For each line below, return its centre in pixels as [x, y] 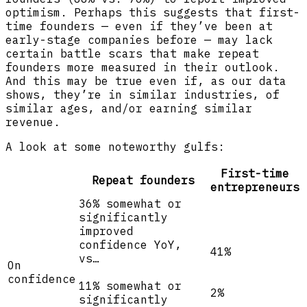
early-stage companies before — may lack [139, 40]
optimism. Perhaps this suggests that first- [153, 13]
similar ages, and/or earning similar [129, 109]
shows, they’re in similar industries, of [143, 95]
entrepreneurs [255, 187]
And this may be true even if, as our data [146, 81]
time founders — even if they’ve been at [139, 26]
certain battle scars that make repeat [132, 54]
